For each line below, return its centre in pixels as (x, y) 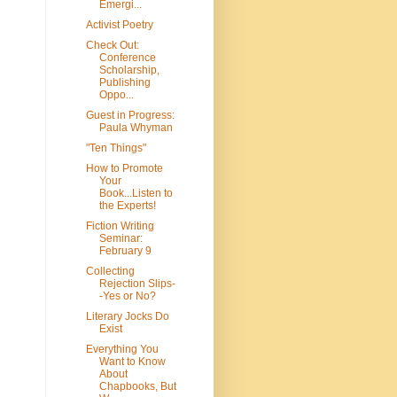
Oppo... (116, 95)
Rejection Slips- (137, 284)
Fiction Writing (120, 226)
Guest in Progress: (130, 116)
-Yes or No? (127, 296)
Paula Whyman (136, 128)
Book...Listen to (136, 194)
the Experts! (127, 206)
